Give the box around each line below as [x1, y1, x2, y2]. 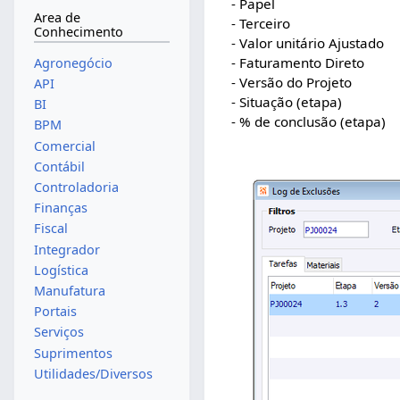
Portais [33, 303, 77, 321]
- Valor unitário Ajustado [231, 34, 385, 53]
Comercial [33, 137, 96, 154]
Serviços [33, 323, 84, 341]
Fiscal [33, 220, 68, 237]
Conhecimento [33, 23, 123, 41]
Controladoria [33, 178, 119, 196]
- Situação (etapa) [231, 93, 343, 112]
